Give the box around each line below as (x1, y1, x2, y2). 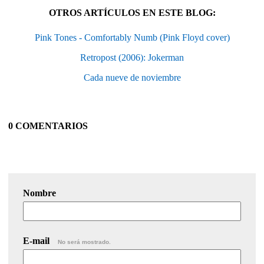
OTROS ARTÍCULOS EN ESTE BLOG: (48, 7, 216, 18)
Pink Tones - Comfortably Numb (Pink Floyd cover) (34, 32, 230, 42)
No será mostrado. (58, 238, 111, 245)
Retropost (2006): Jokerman (80, 52, 184, 62)
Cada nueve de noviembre (83, 72, 181, 82)
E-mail (23, 235, 52, 246)
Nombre (23, 187, 56, 198)
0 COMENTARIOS (8, 120, 88, 131)
